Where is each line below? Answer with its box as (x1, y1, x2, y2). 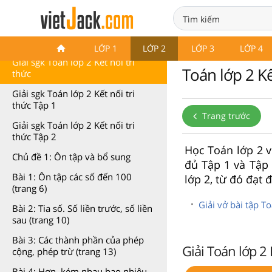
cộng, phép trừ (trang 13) (12, 245, 116, 257)
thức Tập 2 (12, 131, 56, 143)
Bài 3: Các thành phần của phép (12, 234, 144, 246)
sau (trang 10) (12, 214, 69, 226)
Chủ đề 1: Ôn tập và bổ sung (12, 151, 131, 163)
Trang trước (200, 109, 250, 121)
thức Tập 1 (12, 99, 56, 111)
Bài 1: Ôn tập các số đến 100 (12, 171, 132, 183)
